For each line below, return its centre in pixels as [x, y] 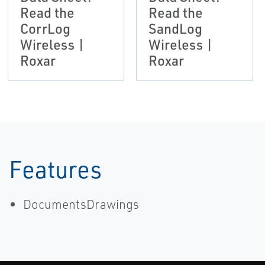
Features [55, 169]
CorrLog [45, 29]
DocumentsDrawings [81, 204]
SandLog [176, 29]
